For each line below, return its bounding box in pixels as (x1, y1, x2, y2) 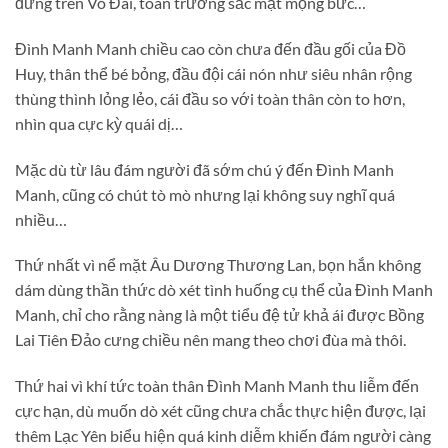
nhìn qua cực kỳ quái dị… (15, 113, 183, 133)
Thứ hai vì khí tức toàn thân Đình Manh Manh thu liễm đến (15, 376, 419, 396)
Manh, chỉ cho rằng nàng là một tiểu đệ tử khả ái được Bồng (15, 305, 424, 325)
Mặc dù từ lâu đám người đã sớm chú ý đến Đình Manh (15, 159, 394, 179)
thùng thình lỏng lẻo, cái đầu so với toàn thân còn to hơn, (15, 88, 405, 108)
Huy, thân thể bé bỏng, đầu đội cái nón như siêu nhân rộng (15, 63, 412, 83)
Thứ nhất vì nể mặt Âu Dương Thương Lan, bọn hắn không (15, 255, 421, 275)
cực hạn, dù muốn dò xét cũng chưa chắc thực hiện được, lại (15, 401, 426, 421)
